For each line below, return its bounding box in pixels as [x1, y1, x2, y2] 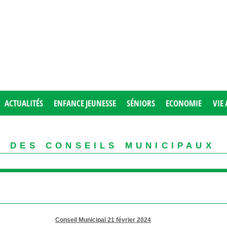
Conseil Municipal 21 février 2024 [55, 216, 151, 223]
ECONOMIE [166, 97, 202, 109]
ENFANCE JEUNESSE [53, 97, 116, 109]
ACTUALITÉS [4, 97, 43, 109]
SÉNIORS [127, 97, 156, 109]
